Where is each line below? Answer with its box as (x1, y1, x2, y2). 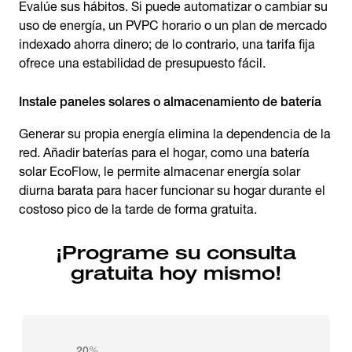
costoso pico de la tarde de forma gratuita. (19, 202, 257, 217)
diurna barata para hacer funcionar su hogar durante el (19, 183, 325, 198)
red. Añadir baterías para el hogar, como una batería (19, 145, 310, 160)
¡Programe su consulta (56, 242, 296, 263)
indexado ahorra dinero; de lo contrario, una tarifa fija (19, 37, 315, 52)
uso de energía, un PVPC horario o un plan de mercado (19, 18, 327, 33)
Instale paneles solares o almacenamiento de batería (19, 94, 321, 109)
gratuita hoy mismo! (71, 262, 281, 284)
